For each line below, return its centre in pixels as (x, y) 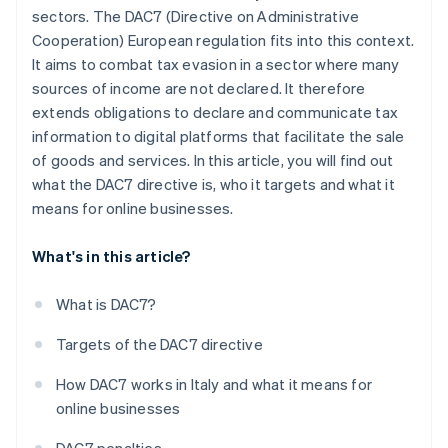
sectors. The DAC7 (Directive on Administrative (196, 16)
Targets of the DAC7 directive (159, 344)
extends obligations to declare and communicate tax (215, 112)
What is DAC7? (106, 304)
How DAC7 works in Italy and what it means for (214, 384)
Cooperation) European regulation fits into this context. (223, 40)
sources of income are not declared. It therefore (199, 88)
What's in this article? (111, 256)
